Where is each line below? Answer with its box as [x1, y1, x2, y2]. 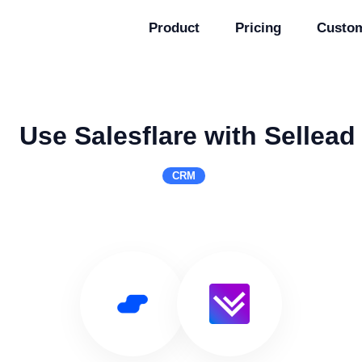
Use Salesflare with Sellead [19, 121, 356, 150]
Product [149, 20, 200, 36]
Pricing [235, 20, 281, 36]
